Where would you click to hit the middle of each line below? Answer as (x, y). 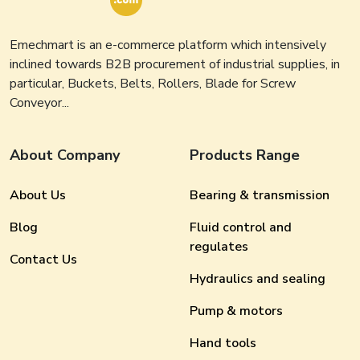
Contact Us (43, 260)
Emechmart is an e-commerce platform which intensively (168, 45)
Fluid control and (241, 227)
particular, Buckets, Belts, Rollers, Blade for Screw (153, 84)
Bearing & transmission (260, 195)
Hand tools (223, 343)
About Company (65, 155)
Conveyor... (39, 103)
